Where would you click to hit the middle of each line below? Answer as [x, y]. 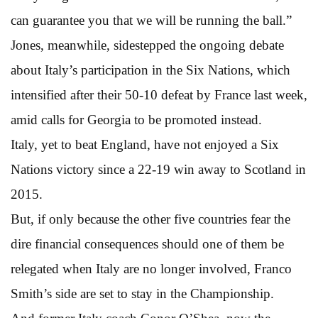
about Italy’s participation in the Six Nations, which [150, 70]
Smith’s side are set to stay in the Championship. [142, 293]
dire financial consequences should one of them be [147, 243]
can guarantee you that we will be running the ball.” [151, 20]
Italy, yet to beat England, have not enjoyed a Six [145, 144]
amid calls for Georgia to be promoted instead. [136, 119]
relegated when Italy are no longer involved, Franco [151, 268]
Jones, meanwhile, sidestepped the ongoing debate [147, 45]
